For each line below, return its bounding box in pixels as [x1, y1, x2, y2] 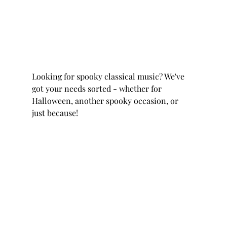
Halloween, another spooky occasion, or [31, 95, 180, 106]
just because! [31, 107, 80, 119]
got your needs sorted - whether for [31, 83, 164, 94]
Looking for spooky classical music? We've [31, 71, 186, 82]
